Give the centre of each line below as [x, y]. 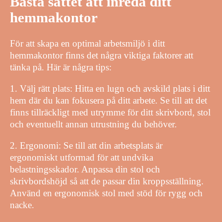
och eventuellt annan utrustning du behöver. [93, 124]
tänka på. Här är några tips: [61, 67]
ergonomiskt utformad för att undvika [82, 157]
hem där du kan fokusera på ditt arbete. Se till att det [109, 100]
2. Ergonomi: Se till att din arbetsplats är [86, 145]
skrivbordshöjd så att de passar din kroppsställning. [107, 181]
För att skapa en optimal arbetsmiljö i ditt [87, 43]
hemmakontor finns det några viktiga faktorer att [102, 55]
